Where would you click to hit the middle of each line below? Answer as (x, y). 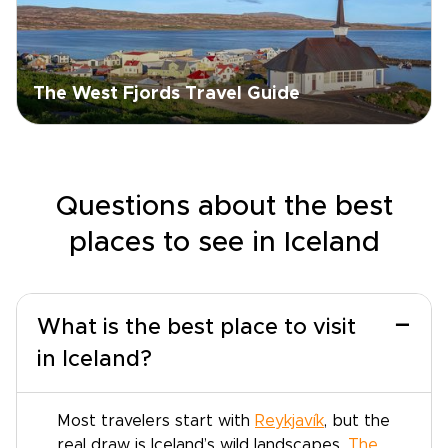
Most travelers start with (156, 421)
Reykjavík (289, 421)
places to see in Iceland (224, 243)
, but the (357, 421)
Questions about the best (224, 207)
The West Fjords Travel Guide (166, 94)
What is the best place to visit (196, 328)
